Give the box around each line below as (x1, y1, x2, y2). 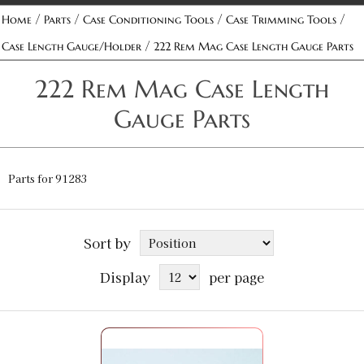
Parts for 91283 (8, 171, 88, 186)
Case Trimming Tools (226, 12, 336, 27)
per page (209, 267, 264, 287)
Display (100, 267, 150, 287)
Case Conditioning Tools (83, 12, 214, 27)
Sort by (84, 233, 131, 253)
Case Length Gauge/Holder (2, 39, 141, 54)
